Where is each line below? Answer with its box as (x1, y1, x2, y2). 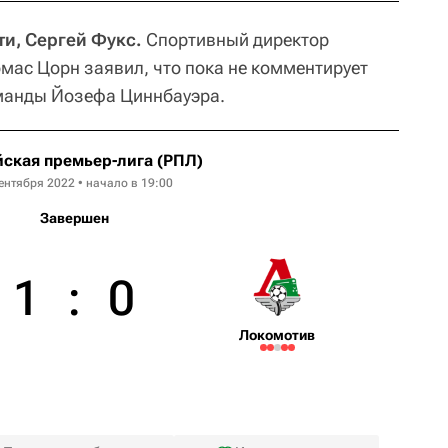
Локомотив (239, 326, 316, 343)
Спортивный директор (142, 28, 329, 50)
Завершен (39, 209, 109, 226)
